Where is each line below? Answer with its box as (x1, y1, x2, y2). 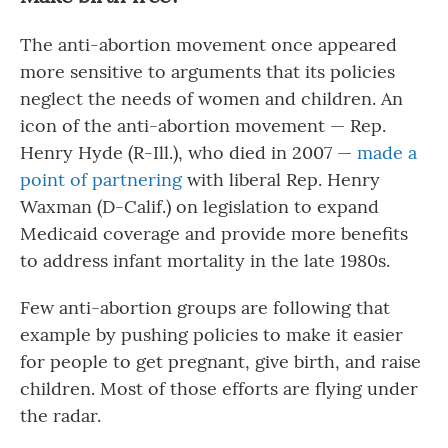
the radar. (20, 404, 101, 427)
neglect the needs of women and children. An (20, 87, 403, 110)
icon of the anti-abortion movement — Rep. (20, 114, 386, 137)
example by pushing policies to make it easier (20, 323, 403, 346)
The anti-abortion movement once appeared (20, 33, 397, 56)
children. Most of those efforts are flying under (20, 377, 418, 400)
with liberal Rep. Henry (182, 168, 380, 191)
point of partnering (20, 168, 182, 191)
